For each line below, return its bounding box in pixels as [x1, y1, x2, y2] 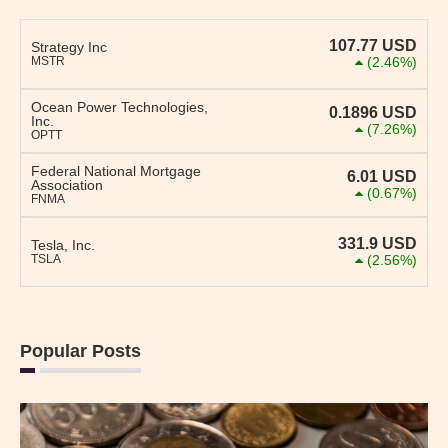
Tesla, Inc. [31, 237, 95, 254]
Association [31, 177, 103, 194]
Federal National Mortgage [31, 163, 201, 180]
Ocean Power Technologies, [31, 99, 208, 116]
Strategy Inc [31, 39, 107, 56]
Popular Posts [20, 341, 141, 362]
